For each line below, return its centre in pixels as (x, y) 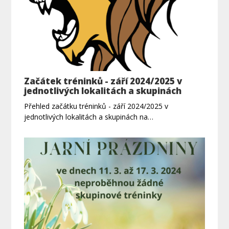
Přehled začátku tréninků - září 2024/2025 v (96, 106)
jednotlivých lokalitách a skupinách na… (89, 117)
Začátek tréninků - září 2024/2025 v (103, 81)
